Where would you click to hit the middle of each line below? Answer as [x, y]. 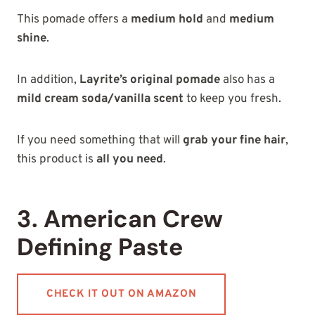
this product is [57, 160]
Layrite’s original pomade [150, 81]
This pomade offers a [74, 20]
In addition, [48, 81]
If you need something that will [100, 141]
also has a [247, 81]
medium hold [167, 20]
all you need [130, 160]
